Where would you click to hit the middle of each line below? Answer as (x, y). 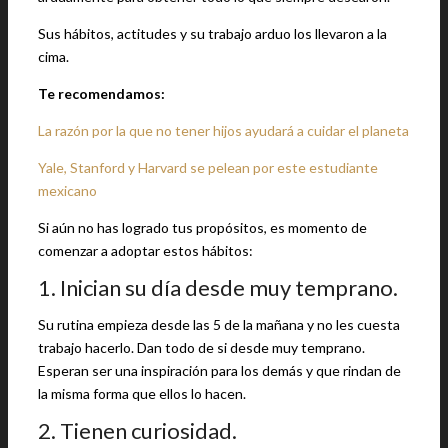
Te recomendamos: (101, 93)
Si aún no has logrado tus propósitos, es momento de (202, 227)
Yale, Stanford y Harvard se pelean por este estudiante (208, 167)
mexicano (67, 190)
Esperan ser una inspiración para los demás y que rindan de (219, 370)
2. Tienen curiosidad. (137, 430)
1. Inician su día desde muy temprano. (218, 287)
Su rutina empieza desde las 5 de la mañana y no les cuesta (219, 324)
